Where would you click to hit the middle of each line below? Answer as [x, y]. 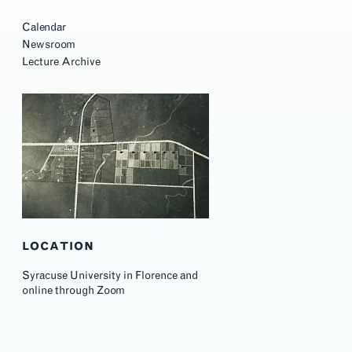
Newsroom [49, 44]
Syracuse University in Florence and [110, 275]
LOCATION [59, 247]
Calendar [44, 27]
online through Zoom [74, 290]
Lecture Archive [62, 62]
